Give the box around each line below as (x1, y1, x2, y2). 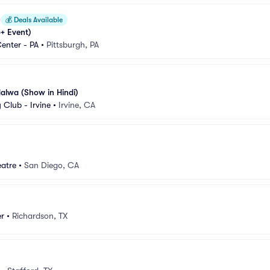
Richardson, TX (12, 210, 67, 221)
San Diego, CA (24, 160, 79, 170)
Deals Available (12, 16, 63, 24)
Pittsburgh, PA (46, 40, 99, 49)
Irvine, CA (58, 100, 95, 110)
